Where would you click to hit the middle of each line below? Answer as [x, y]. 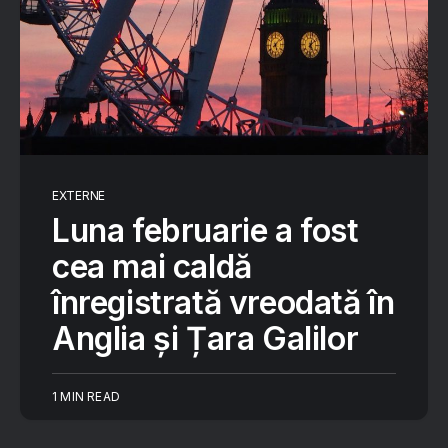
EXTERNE [78, 195]
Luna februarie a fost [205, 230]
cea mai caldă [152, 266]
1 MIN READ [86, 396]
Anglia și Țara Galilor [205, 338]
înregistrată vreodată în [223, 302]
